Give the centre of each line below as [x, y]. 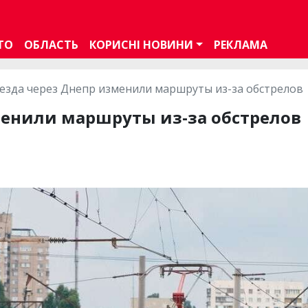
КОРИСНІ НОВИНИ [141, 44]
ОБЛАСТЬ [51, 44]
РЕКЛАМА [240, 44]
